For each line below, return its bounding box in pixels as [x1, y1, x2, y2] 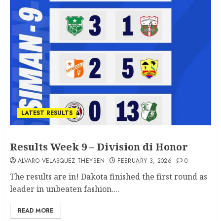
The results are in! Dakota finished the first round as [10, 171, 207, 183]
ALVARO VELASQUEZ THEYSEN [18, 156, 105, 166]
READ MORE [18, 206, 53, 216]
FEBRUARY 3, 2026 [117, 156, 172, 166]
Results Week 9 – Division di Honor [10, 140, 188, 154]
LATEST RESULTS [21, 109, 73, 118]
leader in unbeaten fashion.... [10, 184, 119, 195]
